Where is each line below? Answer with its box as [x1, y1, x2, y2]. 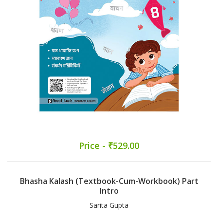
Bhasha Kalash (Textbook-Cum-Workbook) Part [19, 176, 199, 187]
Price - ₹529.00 [79, 140, 139, 152]
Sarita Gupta [90, 200, 128, 210]
